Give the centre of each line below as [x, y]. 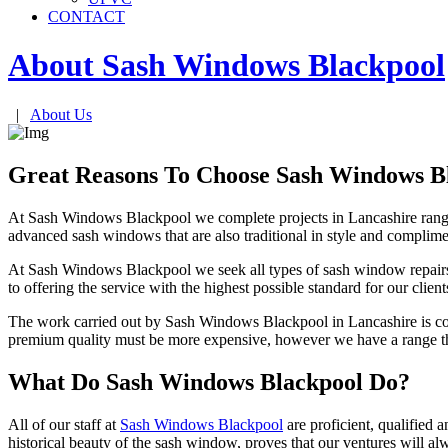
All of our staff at [64, 424]
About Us [61, 114]
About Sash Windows [158, 65]
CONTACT [86, 16]
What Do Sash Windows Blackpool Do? [209, 381]
